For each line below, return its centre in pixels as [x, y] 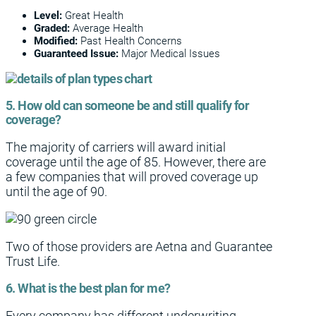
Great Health [94, 15]
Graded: [53, 28]
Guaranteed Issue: [78, 53]
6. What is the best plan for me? [88, 288]
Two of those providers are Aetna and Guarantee [139, 247]
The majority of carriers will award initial [116, 147]
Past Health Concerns [131, 41]
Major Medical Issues [171, 53]
